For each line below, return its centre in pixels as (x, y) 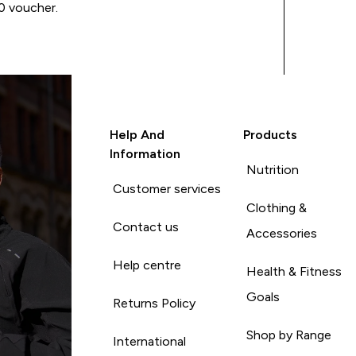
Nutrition (273, 169)
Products (271, 134)
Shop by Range (289, 335)
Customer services (166, 188)
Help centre (147, 265)
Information (145, 153)
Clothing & (277, 207)
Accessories (282, 233)
